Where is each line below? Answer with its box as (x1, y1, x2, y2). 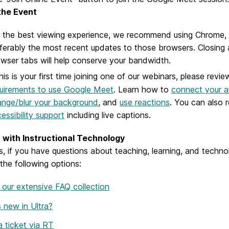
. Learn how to (113, 84, 171, 95)
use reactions (120, 97, 170, 107)
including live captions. (64, 109, 153, 120)
